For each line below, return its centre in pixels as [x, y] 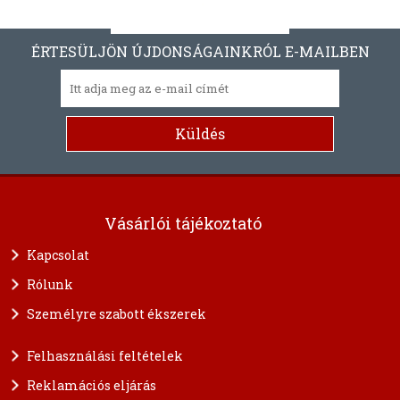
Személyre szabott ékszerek [117, 313]
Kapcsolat [58, 254]
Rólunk [50, 284]
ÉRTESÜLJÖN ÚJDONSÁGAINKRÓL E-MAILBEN [200, 51]
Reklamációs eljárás [92, 385]
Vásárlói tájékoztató [183, 223]
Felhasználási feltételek [105, 355]
